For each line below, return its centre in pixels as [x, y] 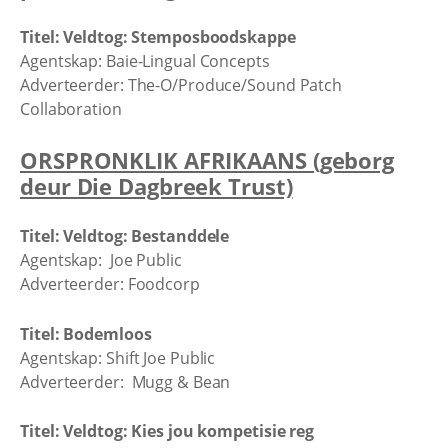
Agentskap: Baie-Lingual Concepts [145, 61]
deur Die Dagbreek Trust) [156, 185]
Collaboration [71, 109]
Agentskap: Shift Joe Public [118, 357]
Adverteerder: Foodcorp [110, 284]
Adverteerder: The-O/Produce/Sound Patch [181, 85]
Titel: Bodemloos [86, 333]
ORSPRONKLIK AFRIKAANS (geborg [207, 159]
